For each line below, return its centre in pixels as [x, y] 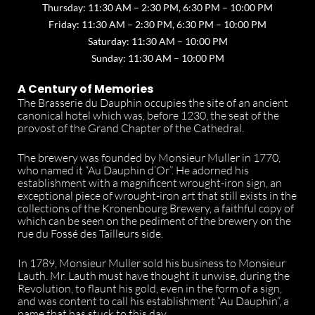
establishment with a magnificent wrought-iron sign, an [150, 183]
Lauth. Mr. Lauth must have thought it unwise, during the [154, 276]
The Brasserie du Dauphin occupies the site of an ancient [153, 103]
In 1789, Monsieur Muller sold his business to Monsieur [152, 263]
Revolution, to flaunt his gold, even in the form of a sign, [150, 288]
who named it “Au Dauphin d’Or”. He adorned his [133, 170]
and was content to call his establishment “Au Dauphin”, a [153, 301]
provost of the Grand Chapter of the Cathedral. [131, 128]
